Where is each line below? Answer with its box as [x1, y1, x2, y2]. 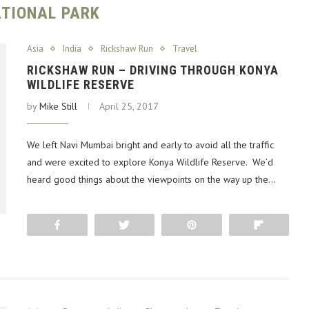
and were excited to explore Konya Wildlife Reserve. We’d [27, 156, 273, 168]
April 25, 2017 [99, 100, 159, 112]
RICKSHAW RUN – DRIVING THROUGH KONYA [27, 63, 279, 77]
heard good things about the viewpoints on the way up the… [27, 173, 276, 186]
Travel [172, 43, 197, 54]
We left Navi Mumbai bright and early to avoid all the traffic [27, 139, 274, 151]
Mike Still [39, 100, 77, 112]
